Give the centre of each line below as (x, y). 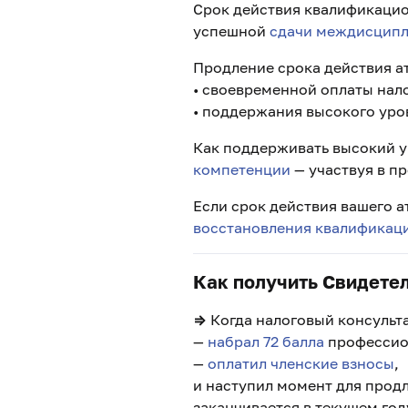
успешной (231, 31)
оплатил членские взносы (301, 363)
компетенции (242, 169)
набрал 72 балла (266, 342)
